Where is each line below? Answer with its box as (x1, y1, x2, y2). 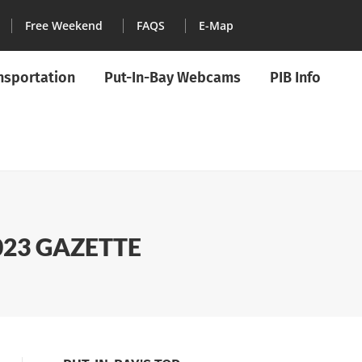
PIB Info (270, 69, 321, 86)
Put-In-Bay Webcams (104, 69, 241, 86)
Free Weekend (25, 17, 103, 33)
